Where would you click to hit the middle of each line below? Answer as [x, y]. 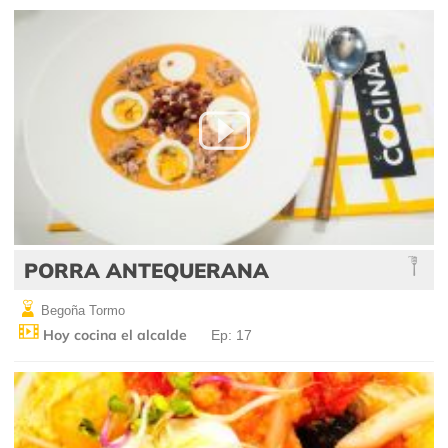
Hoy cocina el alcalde [113, 334]
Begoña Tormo [81, 310]
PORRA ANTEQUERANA [146, 269]
